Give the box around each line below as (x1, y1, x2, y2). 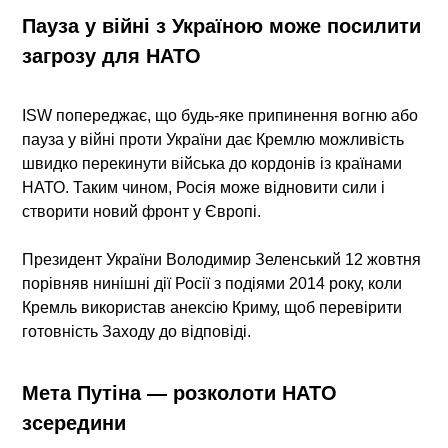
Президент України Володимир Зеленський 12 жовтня (22, 251, 422, 269)
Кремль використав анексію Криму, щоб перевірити (22, 299, 403, 317)
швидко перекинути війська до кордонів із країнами (22, 155, 403, 173)
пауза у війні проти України (22, 131, 223, 149)
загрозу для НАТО (22, 45, 202, 68)
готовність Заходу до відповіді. (22, 323, 252, 341)
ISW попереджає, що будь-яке (22, 107, 249, 125)
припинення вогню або (248, 107, 419, 125)
